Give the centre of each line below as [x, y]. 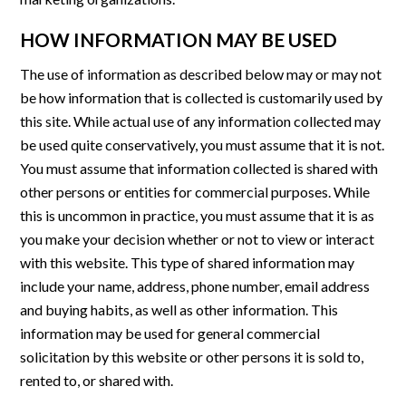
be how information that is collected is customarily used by [202, 98]
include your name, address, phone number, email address [195, 286]
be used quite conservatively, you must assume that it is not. [203, 145]
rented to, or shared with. [97, 381]
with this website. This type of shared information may [188, 263]
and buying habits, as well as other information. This [179, 310]
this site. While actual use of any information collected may [201, 121]
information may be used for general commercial [170, 333]
